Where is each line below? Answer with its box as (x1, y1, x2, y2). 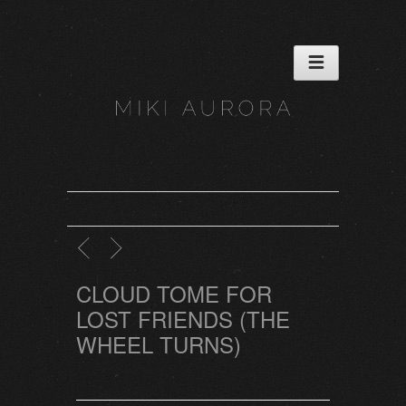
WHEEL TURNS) (76, 328, 241, 360)
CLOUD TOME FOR (76, 277, 272, 309)
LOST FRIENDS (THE (76, 303, 290, 334)
